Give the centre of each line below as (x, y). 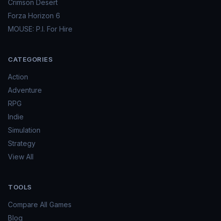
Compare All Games (40, 204)
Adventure (25, 90)
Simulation (24, 130)
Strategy (22, 143)
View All (21, 156)
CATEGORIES (30, 59)
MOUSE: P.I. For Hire (40, 29)
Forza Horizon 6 (34, 15)
